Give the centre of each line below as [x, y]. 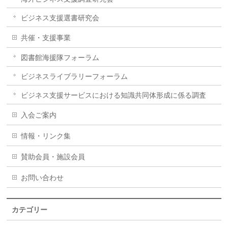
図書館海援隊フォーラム [60, 58]
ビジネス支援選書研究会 [60, 18]
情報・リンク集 [46, 136]
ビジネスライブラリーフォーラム [75, 76]
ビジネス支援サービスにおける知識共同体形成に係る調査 [114, 95]
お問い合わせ [42, 178]
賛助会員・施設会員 [53, 157]
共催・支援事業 [46, 38]
